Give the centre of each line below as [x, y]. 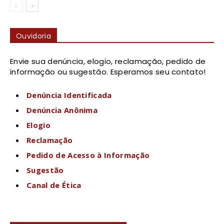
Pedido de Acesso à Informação [88, 155]
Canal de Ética [54, 185]
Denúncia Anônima [62, 110]
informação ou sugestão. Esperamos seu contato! [108, 71]
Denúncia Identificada [69, 95]
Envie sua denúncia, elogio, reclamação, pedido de [108, 61]
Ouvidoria [33, 36]
